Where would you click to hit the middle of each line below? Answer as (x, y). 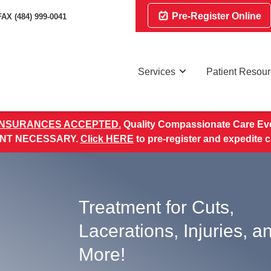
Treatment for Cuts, (156, 207)
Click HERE (107, 139)
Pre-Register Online (215, 16)
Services (157, 71)
